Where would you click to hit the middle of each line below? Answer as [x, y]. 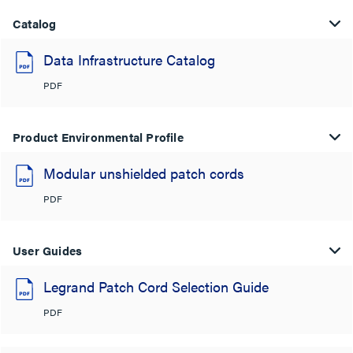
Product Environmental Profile [98, 137]
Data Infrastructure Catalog [129, 59]
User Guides [48, 250]
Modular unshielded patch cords [144, 173]
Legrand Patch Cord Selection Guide [156, 286]
